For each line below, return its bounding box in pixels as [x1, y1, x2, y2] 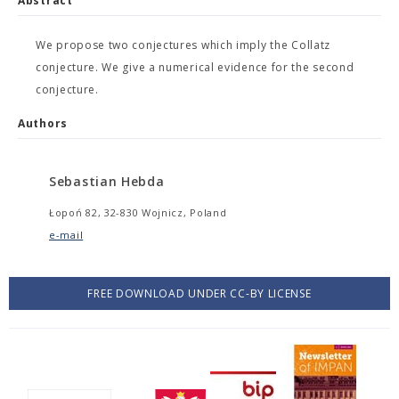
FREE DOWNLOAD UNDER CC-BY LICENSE [87, 286, 312, 301]
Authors [18, 116, 68, 131]
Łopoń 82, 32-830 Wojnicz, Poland [49, 206, 227, 219]
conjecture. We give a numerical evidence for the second [36, 60, 354, 75]
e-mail [49, 228, 84, 241]
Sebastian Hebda [49, 173, 165, 190]
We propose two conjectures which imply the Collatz [36, 37, 331, 53]
